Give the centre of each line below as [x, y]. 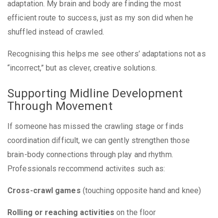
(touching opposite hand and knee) [141, 191]
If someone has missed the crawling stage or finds [95, 127]
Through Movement [60, 106]
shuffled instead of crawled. [56, 32]
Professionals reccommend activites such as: [86, 169]
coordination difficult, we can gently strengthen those [99, 141]
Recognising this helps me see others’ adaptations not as [107, 54]
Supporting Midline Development [95, 93]
